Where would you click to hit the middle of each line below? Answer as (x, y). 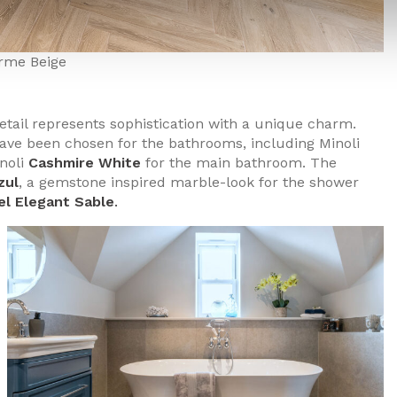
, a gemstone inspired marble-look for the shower (189, 182)
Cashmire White (85, 162)
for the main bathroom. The (239, 162)
